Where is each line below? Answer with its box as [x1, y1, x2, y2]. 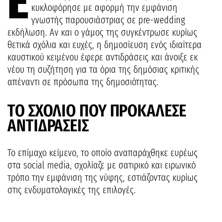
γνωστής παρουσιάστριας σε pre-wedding [31, 14, 185, 26]
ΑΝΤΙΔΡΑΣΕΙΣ [7, 115, 89, 136]
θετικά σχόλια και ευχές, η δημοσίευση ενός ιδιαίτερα [7, 39, 202, 51]
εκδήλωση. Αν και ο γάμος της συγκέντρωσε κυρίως [7, 26, 197, 38]
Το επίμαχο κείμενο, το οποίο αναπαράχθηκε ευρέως [7, 147, 198, 159]
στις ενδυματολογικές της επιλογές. [7, 184, 136, 196]
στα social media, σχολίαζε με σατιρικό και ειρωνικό [7, 159, 196, 171]
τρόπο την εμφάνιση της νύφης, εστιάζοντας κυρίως [7, 171, 198, 183]
